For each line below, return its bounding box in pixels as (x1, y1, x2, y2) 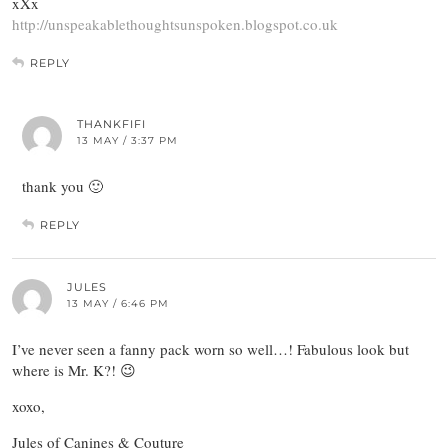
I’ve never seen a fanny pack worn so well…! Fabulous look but (12, 339, 409, 360)
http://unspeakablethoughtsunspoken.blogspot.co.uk (12, 14, 338, 35)
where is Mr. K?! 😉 (12, 360, 136, 381)
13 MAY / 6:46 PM (67, 297, 169, 311)
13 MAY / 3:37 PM (77, 134, 178, 148)
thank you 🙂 (22, 176, 103, 197)
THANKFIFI (77, 117, 146, 132)
